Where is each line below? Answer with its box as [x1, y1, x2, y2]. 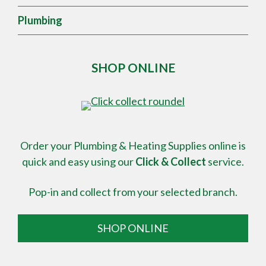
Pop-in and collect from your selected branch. [28, 185, 237, 198]
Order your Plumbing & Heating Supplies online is [20, 138, 246, 152]
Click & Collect [135, 154, 206, 168]
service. [206, 154, 244, 168]
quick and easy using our [22, 154, 135, 168]
